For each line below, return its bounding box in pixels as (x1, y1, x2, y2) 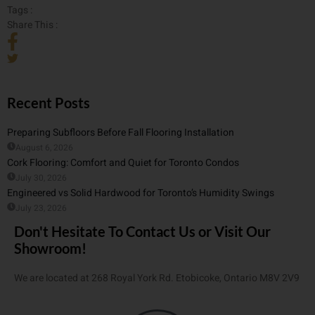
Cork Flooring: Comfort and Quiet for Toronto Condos (7, 155, 239, 170)
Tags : (7, 3, 32, 18)
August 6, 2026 (15, 141, 73, 154)
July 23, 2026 (15, 201, 67, 214)
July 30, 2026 (15, 171, 67, 184)
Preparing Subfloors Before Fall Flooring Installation (7, 124, 234, 140)
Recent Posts (7, 94, 90, 111)
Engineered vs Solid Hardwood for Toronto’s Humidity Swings (7, 185, 274, 200)
